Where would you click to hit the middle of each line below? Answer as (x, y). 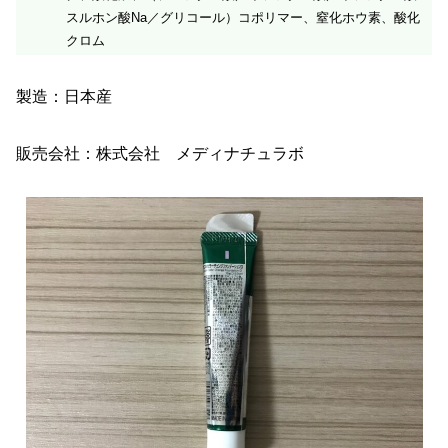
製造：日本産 (64, 97)
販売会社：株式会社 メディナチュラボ (160, 154)
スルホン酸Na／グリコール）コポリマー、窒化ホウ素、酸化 (243, 17)
